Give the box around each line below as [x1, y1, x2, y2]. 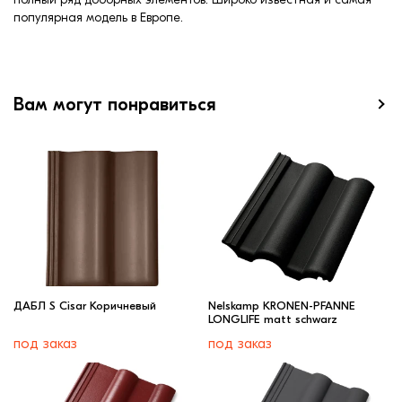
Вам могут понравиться [13, 94, 216, 116]
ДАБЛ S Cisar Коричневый [13, 298, 156, 312]
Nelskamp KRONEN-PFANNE [207, 298, 355, 312]
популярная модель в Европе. [13, 10, 183, 26]
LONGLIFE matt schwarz [207, 311, 337, 326]
